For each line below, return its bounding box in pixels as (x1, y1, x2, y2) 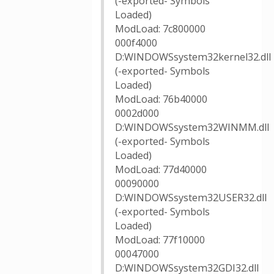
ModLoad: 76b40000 (115, 92, 207, 106)
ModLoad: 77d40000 (115, 163, 207, 176)
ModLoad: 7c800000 (115, 22, 206, 35)
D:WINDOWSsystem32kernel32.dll (115, 50, 271, 64)
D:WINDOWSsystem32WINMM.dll (115, 120, 269, 134)
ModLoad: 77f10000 (115, 233, 205, 246)
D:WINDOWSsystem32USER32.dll (115, 191, 267, 204)
